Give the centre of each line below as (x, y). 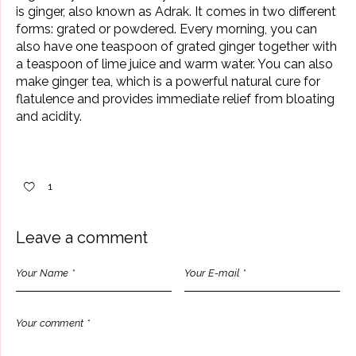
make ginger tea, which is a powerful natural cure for (168, 82)
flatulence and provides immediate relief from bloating (175, 99)
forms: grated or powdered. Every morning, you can (166, 29)
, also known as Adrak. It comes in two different (199, 12)
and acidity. (49, 117)
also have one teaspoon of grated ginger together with (176, 47)
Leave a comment (82, 238)
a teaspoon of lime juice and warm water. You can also (174, 64)
